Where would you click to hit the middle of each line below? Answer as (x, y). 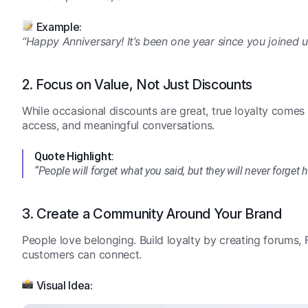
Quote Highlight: (78, 157)
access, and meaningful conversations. (119, 125)
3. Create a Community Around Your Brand (152, 214)
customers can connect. (82, 255)
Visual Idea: (64, 286)
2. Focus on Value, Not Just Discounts (137, 85)
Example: (59, 27)
